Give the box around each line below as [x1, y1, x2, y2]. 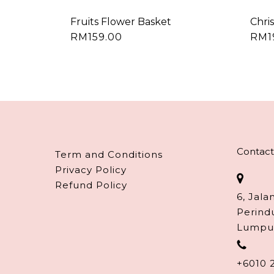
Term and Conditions [55, 149, 163, 160]
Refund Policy [55, 179, 127, 191]
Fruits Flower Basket [70, 15, 171, 28]
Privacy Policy [55, 164, 127, 176]
